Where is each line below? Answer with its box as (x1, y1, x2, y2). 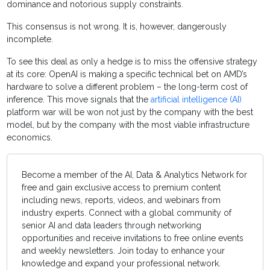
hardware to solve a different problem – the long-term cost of (7, 82, 248, 92)
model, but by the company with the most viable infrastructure (7, 120, 250, 130)
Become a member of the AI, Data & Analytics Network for (22, 170, 248, 180)
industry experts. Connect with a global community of (22, 208, 232, 218)
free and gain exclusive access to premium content (22, 183, 221, 193)
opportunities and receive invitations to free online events (22, 233, 244, 243)
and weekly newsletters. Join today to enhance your (22, 246, 225, 256)
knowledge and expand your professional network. (22, 259, 221, 269)
